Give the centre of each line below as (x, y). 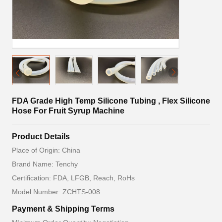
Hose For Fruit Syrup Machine (68, 111)
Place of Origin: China (46, 150)
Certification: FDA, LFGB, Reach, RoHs (73, 178)
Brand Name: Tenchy (45, 164)
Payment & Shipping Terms (63, 209)
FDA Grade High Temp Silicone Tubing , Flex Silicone (111, 101)
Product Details (41, 137)
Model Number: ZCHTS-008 (56, 192)
